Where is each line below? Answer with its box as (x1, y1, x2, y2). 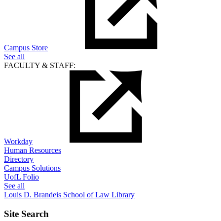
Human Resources (4, 146, 61, 155)
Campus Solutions (4, 164, 61, 173)
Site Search (4, 209, 49, 220)
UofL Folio (4, 173, 39, 182)
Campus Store (4, 43, 48, 52)
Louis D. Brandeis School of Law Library (4, 190, 135, 199)
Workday (4, 137, 33, 146)
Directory (4, 155, 34, 164)
